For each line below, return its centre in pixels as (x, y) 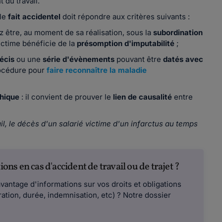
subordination (178, 32)
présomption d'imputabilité (126, 43)
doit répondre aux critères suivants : (126, 17)
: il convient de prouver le (66, 97)
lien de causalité (143, 97)
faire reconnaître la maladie (97, 70)
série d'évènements (78, 59)
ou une (29, 59)
